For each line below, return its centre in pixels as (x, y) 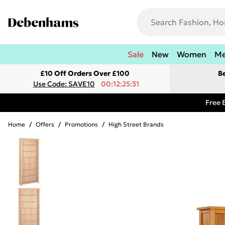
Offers (45, 124)
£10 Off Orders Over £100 (85, 73)
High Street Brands (136, 124)
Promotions (81, 124)
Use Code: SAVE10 (64, 84)
